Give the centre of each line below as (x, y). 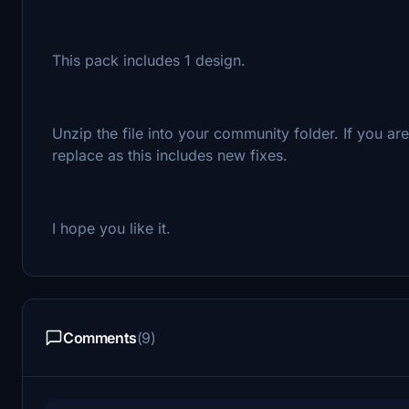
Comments (100, 337)
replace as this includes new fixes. (170, 155)
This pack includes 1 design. (149, 60)
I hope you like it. (111, 228)
